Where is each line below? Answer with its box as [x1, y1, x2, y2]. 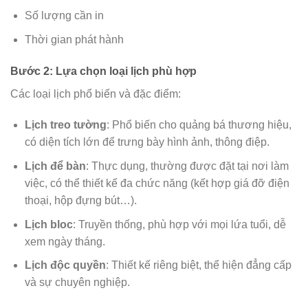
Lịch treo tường [24, 119, 107, 131]
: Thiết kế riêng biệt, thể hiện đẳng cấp [105, 259, 291, 272]
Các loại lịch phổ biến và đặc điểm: [10, 87, 181, 100]
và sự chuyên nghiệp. [24, 276, 130, 289]
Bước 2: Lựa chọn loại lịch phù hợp [10, 65, 197, 77]
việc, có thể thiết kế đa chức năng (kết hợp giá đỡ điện [24, 177, 289, 190]
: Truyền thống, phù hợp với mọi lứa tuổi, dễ [72, 218, 286, 230]
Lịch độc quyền [24, 259, 106, 272]
